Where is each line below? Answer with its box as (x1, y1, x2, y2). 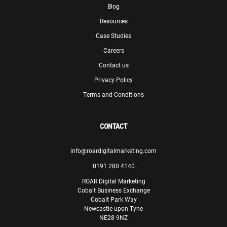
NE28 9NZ (99, 213, 128, 221)
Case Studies (96, 31, 131, 40)
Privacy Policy (94, 75, 133, 84)
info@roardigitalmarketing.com (70, 146, 157, 155)
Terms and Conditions (83, 90, 144, 98)
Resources (99, 16, 128, 25)
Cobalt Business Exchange (77, 185, 150, 194)
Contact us (98, 60, 129, 69)
